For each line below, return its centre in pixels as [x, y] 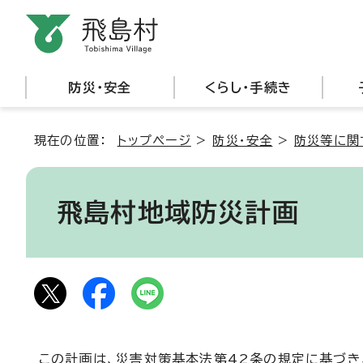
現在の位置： [76, 141]
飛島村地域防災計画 [178, 212]
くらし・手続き [248, 88]
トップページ [154, 141]
